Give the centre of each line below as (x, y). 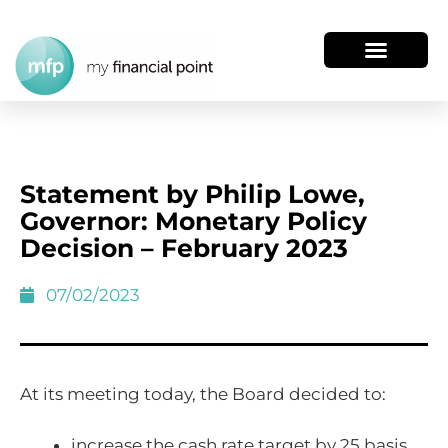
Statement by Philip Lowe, (192, 193)
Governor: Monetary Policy (193, 220)
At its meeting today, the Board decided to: (203, 393)
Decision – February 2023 (184, 247)
